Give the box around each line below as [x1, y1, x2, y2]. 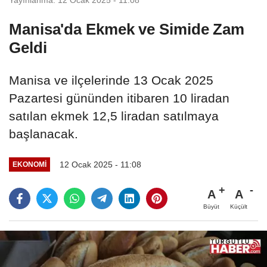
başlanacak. [9, 126, 78, 141]
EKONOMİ [12, 160, 46, 169]
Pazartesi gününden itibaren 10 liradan [9, 91, 229, 105]
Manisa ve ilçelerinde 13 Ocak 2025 [9, 73, 213, 87]
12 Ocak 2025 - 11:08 [59, 159, 141, 169]
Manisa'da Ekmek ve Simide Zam [9, 20, 245, 38]
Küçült [230, 203, 247, 210]
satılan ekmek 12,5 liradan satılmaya [9, 108, 219, 123]
